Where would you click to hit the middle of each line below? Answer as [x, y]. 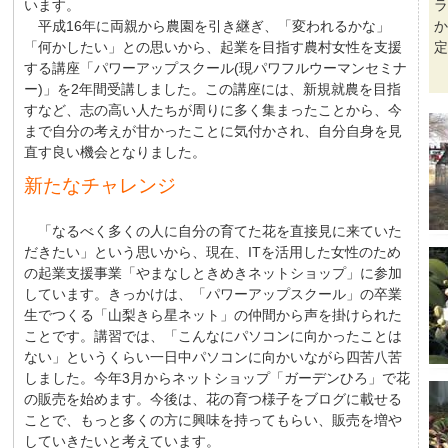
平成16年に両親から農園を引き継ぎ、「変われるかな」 [207, 26]
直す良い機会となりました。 [115, 152]
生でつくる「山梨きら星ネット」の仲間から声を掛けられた [213, 315]
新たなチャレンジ [100, 185]
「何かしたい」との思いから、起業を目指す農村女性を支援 [213, 47]
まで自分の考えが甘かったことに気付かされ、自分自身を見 [213, 131]
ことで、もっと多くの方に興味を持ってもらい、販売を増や [213, 420]
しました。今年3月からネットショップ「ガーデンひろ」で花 [217, 378]
